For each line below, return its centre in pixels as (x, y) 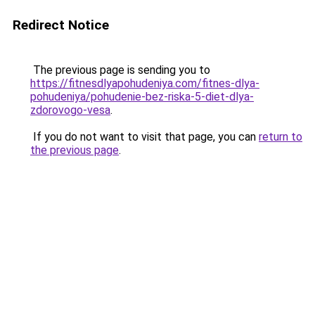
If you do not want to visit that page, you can (144, 137)
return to (281, 137)
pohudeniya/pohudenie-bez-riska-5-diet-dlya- (142, 97)
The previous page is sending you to (120, 70)
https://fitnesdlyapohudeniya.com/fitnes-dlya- (145, 83)
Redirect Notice (61, 25)
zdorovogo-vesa (70, 110)
